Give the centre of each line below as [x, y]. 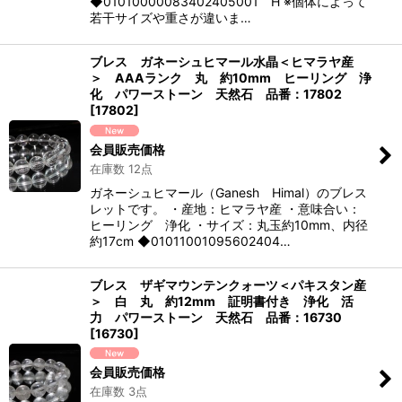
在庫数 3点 [118, 392]
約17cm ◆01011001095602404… [190, 240]
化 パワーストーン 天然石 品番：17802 [216, 94]
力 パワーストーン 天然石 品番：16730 [216, 317]
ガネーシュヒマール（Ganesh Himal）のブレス [228, 192]
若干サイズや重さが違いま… [170, 18]
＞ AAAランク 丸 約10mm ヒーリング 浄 [231, 78]
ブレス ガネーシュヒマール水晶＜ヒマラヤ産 [222, 62]
